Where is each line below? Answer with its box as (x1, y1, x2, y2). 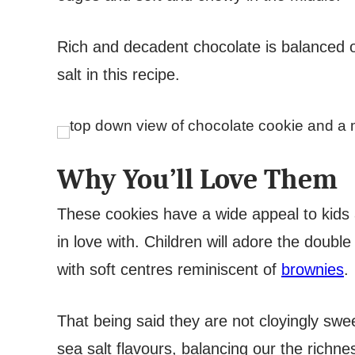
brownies (281, 261, 344, 278)
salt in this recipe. (57, 66, 185, 83)
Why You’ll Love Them (57, 163, 338, 196)
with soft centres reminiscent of (57, 261, 281, 278)
